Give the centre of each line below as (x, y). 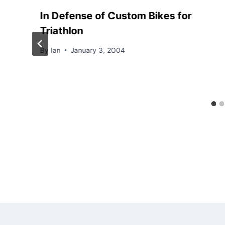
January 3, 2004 (98, 50)
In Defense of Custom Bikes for (116, 16)
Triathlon (62, 31)
